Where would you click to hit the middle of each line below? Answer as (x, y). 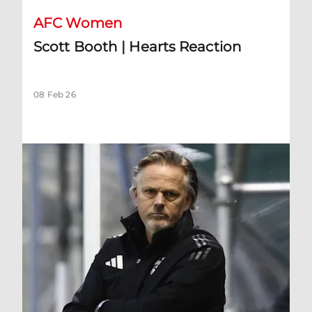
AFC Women (78, 23)
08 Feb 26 (55, 94)
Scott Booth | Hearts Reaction (138, 46)
